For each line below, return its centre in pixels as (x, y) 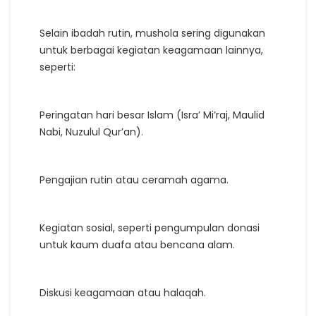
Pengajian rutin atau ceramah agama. (134, 180)
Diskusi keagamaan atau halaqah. (123, 292)
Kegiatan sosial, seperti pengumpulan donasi (150, 227)
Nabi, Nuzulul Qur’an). (91, 132)
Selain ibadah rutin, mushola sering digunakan (152, 33)
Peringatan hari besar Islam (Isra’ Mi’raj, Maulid (152, 115)
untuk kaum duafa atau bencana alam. (137, 244)
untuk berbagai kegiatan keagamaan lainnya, (151, 50)
